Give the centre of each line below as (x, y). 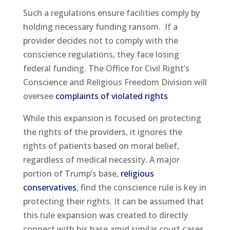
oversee (39, 96)
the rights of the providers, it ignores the (102, 132)
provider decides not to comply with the (100, 40)
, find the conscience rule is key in (141, 187)
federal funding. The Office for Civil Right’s (106, 68)
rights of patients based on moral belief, (101, 146)
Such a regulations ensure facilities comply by (111, 13)
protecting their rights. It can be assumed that (113, 201)
